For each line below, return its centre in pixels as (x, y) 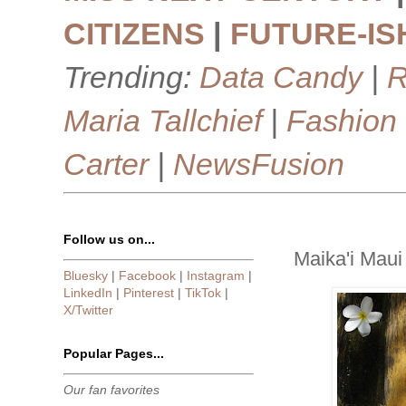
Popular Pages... (114, 353)
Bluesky (86, 275)
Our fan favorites (111, 390)
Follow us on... (109, 239)
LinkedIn (88, 293)
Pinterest (149, 293)
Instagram (216, 275)
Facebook (147, 275)
